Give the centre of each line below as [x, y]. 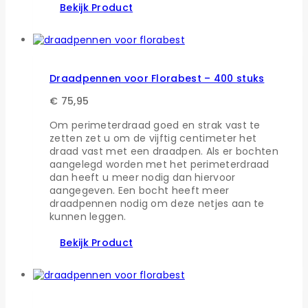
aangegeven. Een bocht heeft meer [140, 191]
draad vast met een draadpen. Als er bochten [164, 152]
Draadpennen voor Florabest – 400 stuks [157, 78]
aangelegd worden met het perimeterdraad [159, 165]
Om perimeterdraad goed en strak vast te [155, 125]
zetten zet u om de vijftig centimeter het [153, 139]
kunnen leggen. [88, 217]
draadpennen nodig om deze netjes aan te [157, 204]
